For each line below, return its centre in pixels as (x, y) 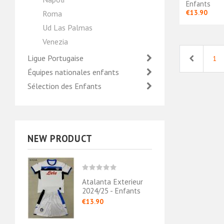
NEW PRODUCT (60, 138)
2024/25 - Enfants (111, 190)
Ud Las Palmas (67, 27)
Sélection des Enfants (65, 86)
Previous (206, 58)
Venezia (55, 41)
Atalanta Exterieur (112, 181)
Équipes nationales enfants (74, 72)
